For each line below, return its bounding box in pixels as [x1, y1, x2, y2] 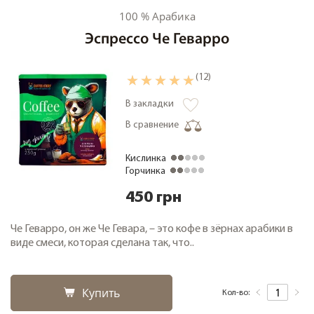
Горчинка [125, 166, 165, 177]
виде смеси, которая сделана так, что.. [11, 238, 194, 250]
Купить [81, 285, 120, 301]
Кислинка [125, 153, 166, 165]
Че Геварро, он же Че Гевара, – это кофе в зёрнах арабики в [11, 224, 293, 235]
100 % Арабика [118, 9, 196, 24]
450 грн [125, 191, 182, 206]
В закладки [125, 99, 174, 110]
